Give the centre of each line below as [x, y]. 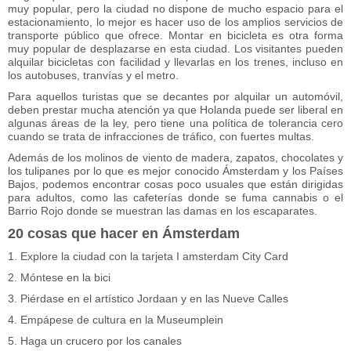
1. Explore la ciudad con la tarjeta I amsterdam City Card [148, 257]
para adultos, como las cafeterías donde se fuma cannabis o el [175, 198]
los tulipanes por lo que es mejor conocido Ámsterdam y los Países [175, 171]
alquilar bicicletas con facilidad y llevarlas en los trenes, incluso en [175, 62]
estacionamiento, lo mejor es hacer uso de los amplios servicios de [175, 22]
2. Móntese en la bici [59, 278]
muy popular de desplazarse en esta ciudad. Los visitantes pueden [175, 49]
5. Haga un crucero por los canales [95, 341]
